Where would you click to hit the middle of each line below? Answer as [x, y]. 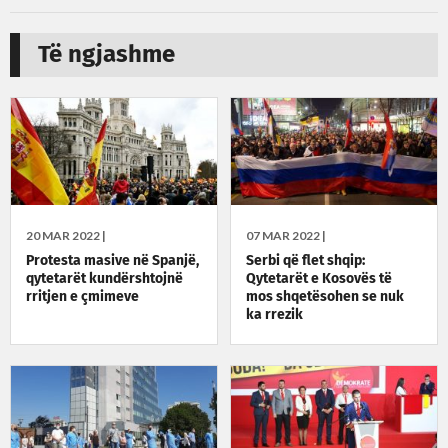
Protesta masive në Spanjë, [112, 261]
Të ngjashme [106, 54]
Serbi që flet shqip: [306, 261]
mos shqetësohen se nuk [325, 297]
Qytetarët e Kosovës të [319, 279]
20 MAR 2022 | [66, 236]
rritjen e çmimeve [82, 297]
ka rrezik [275, 315]
